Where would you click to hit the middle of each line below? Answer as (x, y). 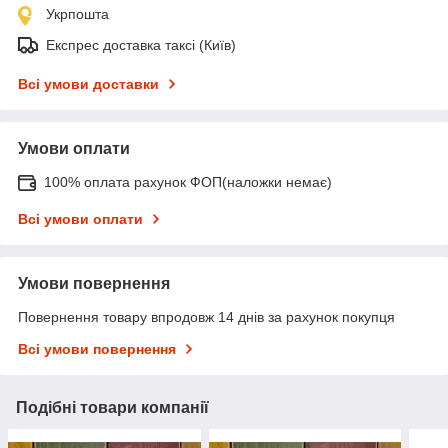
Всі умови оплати (80, 218)
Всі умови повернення (97, 348)
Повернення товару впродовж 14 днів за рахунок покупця (206, 316)
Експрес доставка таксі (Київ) (141, 44)
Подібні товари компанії (112, 407)
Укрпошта (77, 13)
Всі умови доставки (88, 83)
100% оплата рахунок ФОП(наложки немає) (188, 181)
